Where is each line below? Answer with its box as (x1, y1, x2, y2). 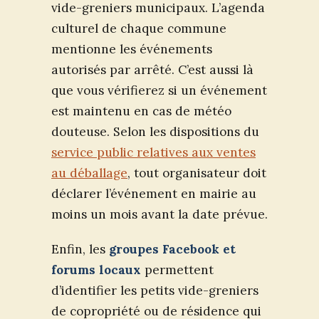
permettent (141, 262, 214, 278)
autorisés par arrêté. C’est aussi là (51, 62, 253, 78)
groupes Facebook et (109, 241, 236, 258)
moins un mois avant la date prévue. (51, 206, 268, 223)
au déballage (51, 165, 127, 182)
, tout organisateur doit (127, 165, 266, 182)
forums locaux (51, 262, 141, 278)
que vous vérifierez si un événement (51, 83, 267, 99)
